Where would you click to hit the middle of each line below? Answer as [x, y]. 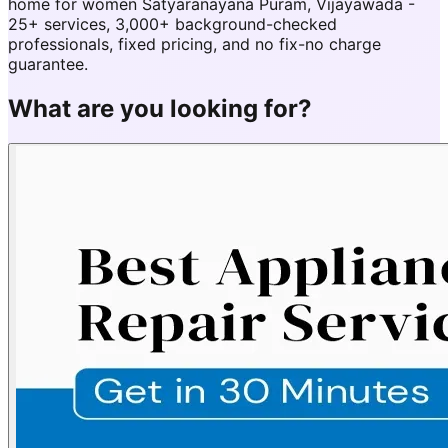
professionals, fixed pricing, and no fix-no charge [194, 43]
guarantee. [48, 63]
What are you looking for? [160, 108]
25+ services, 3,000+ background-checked [172, 23]
